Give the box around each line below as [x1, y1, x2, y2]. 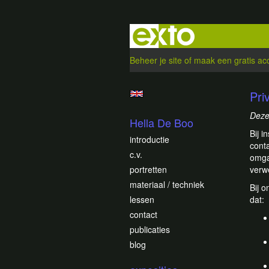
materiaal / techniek [130, 178, 204, 190]
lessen [130, 193, 154, 205]
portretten [130, 163, 167, 175]
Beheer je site [130, 54, 182, 66]
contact [130, 208, 157, 220]
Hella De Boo [130, 115, 193, 130]
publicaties [130, 223, 170, 235]
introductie [130, 133, 169, 145]
